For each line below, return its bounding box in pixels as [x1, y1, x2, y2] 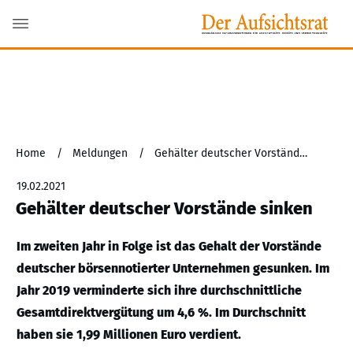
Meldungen [72, 147, 128, 160]
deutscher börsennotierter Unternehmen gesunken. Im [17, 261, 329, 276]
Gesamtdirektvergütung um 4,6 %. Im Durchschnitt [17, 305, 306, 320]
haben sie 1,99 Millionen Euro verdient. [17, 327, 241, 342]
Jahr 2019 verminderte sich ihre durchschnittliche [17, 283, 302, 298]
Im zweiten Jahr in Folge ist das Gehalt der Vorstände [17, 239, 321, 254]
